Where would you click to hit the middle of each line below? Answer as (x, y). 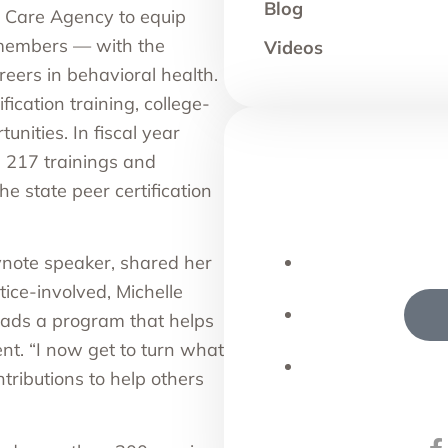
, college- (172, 103)
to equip (150, 16)
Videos (293, 48)
